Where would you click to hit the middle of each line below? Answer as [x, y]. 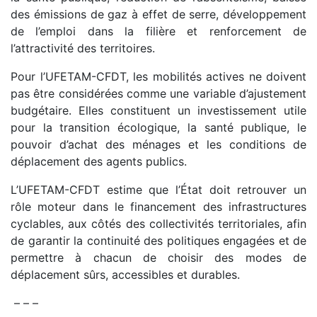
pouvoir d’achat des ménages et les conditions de [158, 145]
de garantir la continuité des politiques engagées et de [158, 241]
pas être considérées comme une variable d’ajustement [158, 94]
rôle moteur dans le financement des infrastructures [158, 207]
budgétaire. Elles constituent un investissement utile [158, 111]
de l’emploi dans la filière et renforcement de [158, 31]
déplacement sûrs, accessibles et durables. [125, 275]
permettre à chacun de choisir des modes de [158, 258]
